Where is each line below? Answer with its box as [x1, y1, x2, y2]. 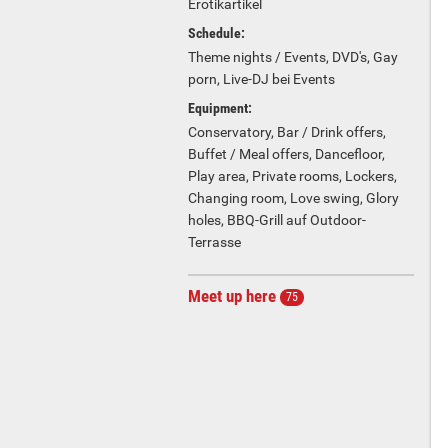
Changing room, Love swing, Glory [188, 190, 399, 206]
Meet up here [188, 286, 280, 306]
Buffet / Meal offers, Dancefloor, [188, 146, 385, 162]
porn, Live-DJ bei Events [188, 71, 335, 87]
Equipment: [188, 100, 252, 116]
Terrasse [188, 234, 241, 250]
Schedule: [188, 25, 245, 41]
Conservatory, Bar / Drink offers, [188, 124, 386, 140]
